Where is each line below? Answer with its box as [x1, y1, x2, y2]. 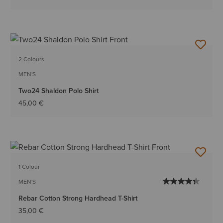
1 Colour [18, 162, 40, 171]
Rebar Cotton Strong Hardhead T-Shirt [18, 193, 138, 204]
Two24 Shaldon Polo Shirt [18, 86, 99, 96]
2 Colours [18, 55, 45, 64]
